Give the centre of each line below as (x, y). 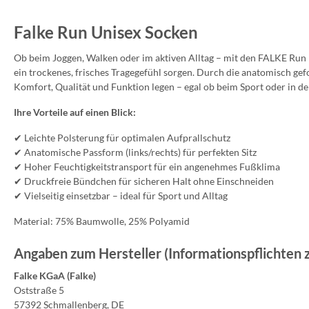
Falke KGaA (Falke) (55, 275)
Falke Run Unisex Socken (106, 32)
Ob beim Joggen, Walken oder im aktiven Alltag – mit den (136, 57)
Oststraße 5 (39, 290)
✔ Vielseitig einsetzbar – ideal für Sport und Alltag (121, 195)
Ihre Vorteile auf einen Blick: (75, 112)
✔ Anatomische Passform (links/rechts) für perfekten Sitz (135, 152)
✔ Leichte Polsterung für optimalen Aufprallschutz (122, 137)
